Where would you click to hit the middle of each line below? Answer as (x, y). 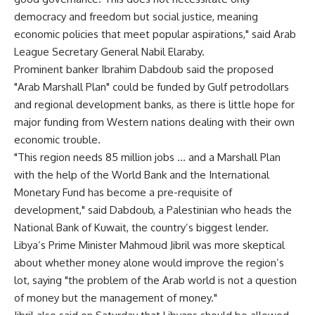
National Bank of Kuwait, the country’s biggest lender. (141, 227)
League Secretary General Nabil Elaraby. (109, 52)
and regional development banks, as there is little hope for (154, 104)
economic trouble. (57, 140)
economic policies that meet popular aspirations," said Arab (155, 34)
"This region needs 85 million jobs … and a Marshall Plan (147, 157)
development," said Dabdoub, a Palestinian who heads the (153, 210)
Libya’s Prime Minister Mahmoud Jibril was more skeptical (149, 245)
